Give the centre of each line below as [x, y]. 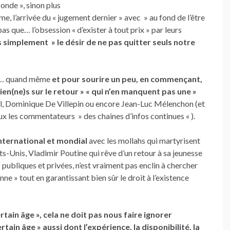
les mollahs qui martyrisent [154, 140]
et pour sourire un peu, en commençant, [127, 79]
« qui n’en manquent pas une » [141, 91]
